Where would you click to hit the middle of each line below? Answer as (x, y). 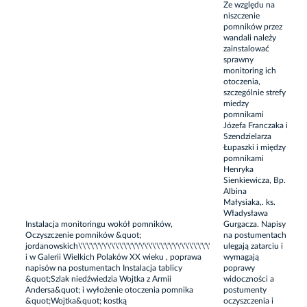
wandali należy (250, 37)
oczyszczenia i (248, 300)
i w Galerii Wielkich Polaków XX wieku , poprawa (113, 257)
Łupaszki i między (255, 147)
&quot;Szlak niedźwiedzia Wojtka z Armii (98, 279)
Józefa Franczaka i (256, 125)
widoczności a (249, 279)
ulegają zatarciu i (253, 246)
